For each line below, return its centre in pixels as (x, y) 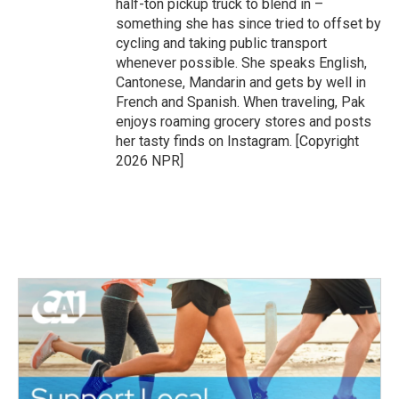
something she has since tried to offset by (248, 24)
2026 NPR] (150, 161)
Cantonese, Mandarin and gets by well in (241, 82)
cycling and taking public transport (221, 43)
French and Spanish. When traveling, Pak (240, 102)
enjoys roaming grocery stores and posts (244, 122)
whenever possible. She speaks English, (241, 63)
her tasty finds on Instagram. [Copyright (237, 141)
